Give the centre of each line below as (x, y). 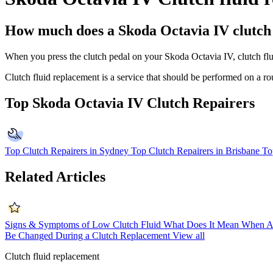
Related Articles (55, 177)
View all (189, 235)
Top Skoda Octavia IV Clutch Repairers (130, 103)
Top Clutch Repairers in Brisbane (195, 151)
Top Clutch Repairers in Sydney (67, 151)
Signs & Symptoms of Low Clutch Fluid (83, 224)
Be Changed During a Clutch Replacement (87, 235)
